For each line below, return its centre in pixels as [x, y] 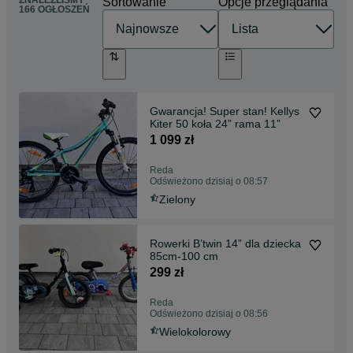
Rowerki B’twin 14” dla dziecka [225, 243]
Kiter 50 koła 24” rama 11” [215, 123]
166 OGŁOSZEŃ [54, 10]
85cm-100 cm [184, 256]
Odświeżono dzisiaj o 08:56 [209, 313]
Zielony [177, 199]
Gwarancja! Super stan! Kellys [225, 111]
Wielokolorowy [195, 331]
